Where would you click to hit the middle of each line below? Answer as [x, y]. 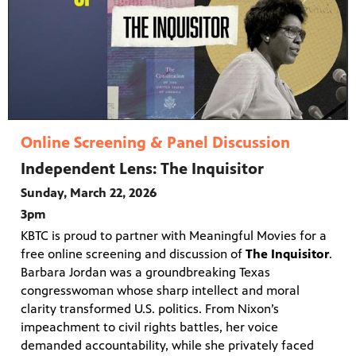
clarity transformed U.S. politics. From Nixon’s [150, 308]
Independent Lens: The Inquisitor [142, 168]
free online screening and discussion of [133, 253]
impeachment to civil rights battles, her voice [149, 327]
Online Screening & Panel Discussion [155, 142]
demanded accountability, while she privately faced [167, 345]
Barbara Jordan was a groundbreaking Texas [145, 272]
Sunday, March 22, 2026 [89, 192]
